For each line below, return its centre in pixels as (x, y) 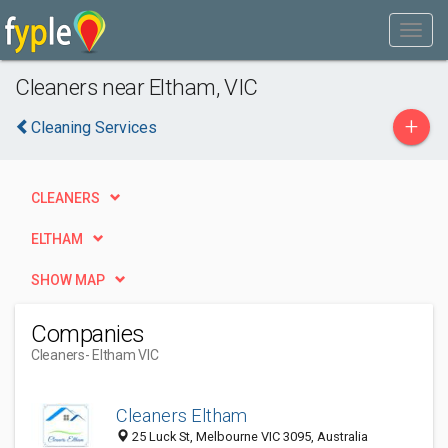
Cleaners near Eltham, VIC (136, 87)
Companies (88, 334)
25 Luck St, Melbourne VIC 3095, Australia (248, 437)
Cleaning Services (94, 127)
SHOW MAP (68, 280)
